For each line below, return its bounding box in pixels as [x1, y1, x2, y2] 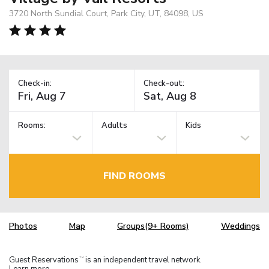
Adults [101, 120, 128, 131]
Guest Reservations [9, 254, 79, 265]
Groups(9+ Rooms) [117, 220, 189, 232]
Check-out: [144, 77, 184, 89]
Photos [9, 220, 37, 232]
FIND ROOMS [103, 169, 166, 183]
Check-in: [18, 77, 52, 89]
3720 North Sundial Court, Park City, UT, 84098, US [9, 7, 204, 19]
